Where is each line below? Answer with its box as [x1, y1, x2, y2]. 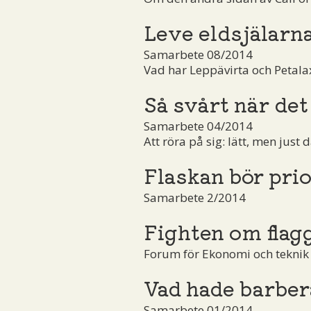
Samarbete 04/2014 [144, 117, 253, 134]
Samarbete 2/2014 [144, 189, 246, 205]
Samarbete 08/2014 [144, 46, 253, 62]
